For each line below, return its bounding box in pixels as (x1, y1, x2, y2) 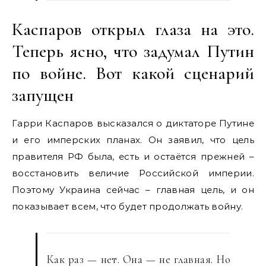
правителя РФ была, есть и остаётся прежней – (12, 151, 254, 162)
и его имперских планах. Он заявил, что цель (12, 134, 254, 145)
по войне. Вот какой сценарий (12, 62, 254, 84)
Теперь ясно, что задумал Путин (12, 40, 254, 62)
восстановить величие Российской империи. (12, 167, 254, 179)
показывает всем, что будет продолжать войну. (12, 201, 243, 212)
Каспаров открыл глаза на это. (12, 18, 254, 40)
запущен (12, 84, 74, 106)
